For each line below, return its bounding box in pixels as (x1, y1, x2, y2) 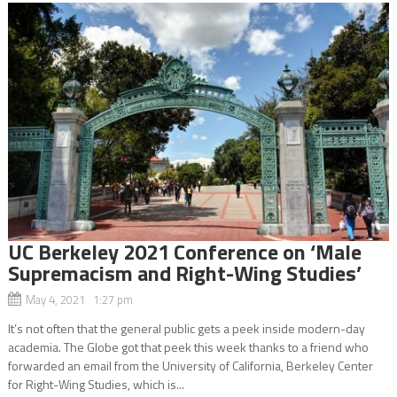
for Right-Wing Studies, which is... (7, 374, 184, 393)
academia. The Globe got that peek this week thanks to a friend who (7, 337, 369, 356)
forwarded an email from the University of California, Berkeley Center (7, 355, 373, 375)
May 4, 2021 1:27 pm (25, 290, 133, 308)
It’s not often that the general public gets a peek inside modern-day (7, 318, 365, 338)
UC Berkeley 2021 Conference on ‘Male (7, 235, 362, 268)
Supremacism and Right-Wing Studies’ (7, 256, 362, 289)
